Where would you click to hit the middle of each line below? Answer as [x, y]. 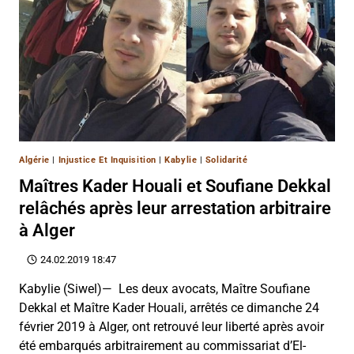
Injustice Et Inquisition [107, 160]
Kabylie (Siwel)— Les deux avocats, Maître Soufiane [164, 289]
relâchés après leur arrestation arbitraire [175, 209]
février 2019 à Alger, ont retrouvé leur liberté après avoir [171, 327]
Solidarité [226, 160]
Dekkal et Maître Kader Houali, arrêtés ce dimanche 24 [169, 308]
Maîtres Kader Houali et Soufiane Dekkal [175, 186]
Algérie [34, 160]
